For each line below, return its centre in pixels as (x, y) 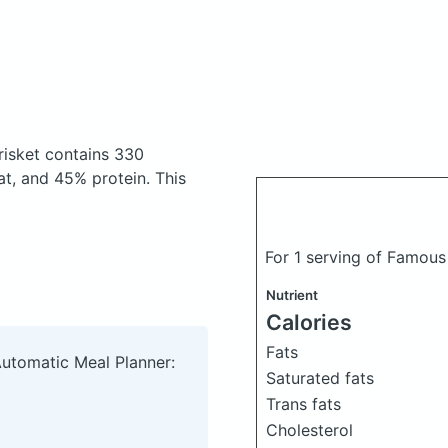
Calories (309, 322)
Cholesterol (309, 430)
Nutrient (292, 295)
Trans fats (303, 404)
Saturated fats (320, 378)
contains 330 (94, 154)
